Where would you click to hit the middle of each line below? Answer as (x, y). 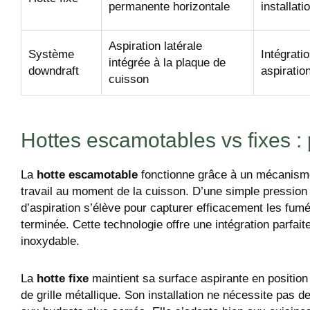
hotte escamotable (87, 175)
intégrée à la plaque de (167, 63)
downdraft (54, 71)
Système (51, 55)
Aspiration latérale (155, 46)
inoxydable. (50, 241)
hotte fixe (63, 279)
